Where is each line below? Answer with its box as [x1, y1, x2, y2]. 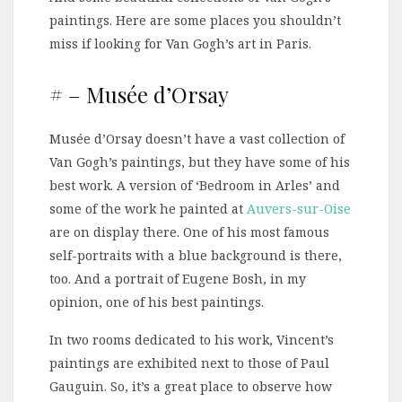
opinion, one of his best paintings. [49, 293, 264, 310]
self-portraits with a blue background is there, [49, 246, 342, 264]
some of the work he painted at [49, 199, 247, 217]
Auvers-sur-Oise [247, 199, 351, 217]
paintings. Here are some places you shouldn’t [49, 11, 341, 29]
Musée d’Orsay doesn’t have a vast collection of [49, 129, 345, 147]
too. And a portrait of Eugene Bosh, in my [49, 269, 306, 287]
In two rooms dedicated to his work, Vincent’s [49, 330, 334, 348]
